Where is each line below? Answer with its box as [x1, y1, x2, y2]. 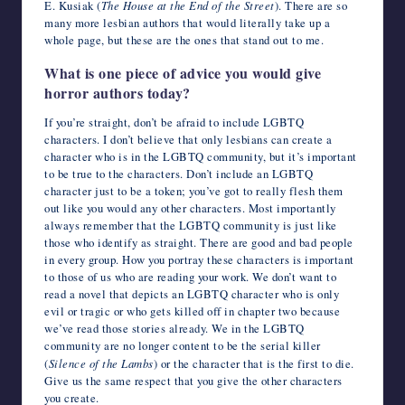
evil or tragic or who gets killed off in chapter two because [44, 302, 340, 319]
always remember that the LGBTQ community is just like [44, 216, 337, 233]
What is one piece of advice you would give [44, 61, 321, 83]
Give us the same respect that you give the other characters [44, 372, 343, 389]
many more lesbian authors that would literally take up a [44, 14, 330, 31]
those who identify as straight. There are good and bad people [44, 233, 353, 250]
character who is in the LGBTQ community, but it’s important [44, 147, 357, 165]
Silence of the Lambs [48, 354, 154, 371]
